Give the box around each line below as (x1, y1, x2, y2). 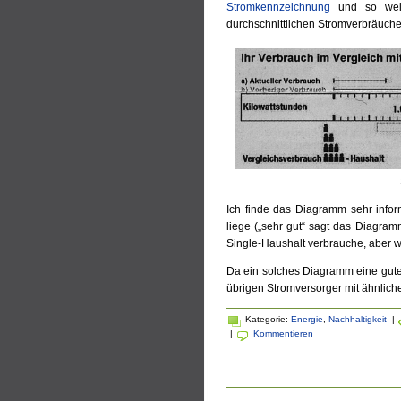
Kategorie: (245, 314, 291, 324)
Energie (291, 314, 323, 324)
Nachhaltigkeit (328, 314, 387, 324)
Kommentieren (253, 328, 313, 338)
